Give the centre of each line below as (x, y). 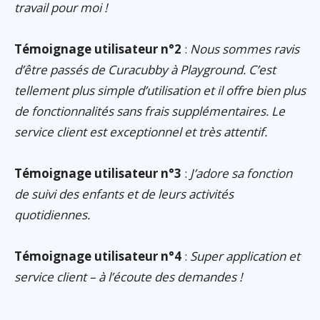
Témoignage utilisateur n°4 (98, 256)
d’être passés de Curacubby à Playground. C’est (145, 70)
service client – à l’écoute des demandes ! (128, 277)
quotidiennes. (52, 215)
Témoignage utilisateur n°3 (98, 174)
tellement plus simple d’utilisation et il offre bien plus (160, 91)
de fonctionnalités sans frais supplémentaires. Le (150, 111)
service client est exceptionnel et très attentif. (141, 132)
